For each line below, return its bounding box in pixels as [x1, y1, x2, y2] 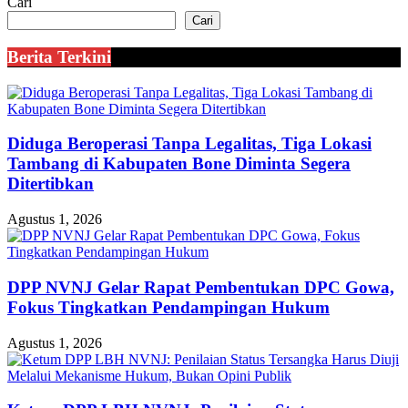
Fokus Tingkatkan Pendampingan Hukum [7, 297, 330, 317]
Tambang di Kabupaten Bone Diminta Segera [7, 154, 351, 174]
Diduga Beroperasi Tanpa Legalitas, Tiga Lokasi [7, 134, 372, 154]
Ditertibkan [7, 174, 94, 194]
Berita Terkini [7, 47, 111, 67]
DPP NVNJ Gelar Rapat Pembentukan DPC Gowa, [7, 277, 394, 297]
